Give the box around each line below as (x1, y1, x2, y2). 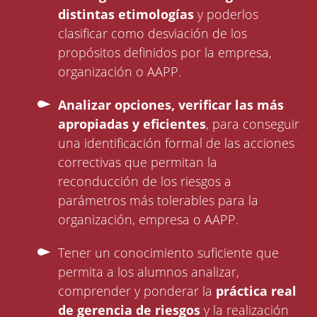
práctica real (216, 282, 297, 300)
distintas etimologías (58, 6, 195, 23)
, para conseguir (206, 115, 300, 133)
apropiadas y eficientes (58, 115, 207, 133)
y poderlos (194, 6, 259, 23)
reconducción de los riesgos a (58, 173, 232, 190)
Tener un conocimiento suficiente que (58, 244, 279, 262)
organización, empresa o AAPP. (58, 211, 243, 229)
